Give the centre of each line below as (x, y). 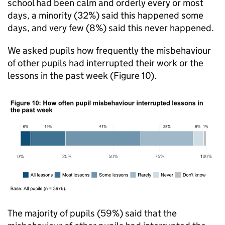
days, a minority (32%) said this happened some (105, 15)
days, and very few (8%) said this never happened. (111, 28)
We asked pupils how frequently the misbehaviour (109, 50)
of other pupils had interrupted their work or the (105, 63)
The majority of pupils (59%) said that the (92, 213)
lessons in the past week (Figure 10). (82, 76)
